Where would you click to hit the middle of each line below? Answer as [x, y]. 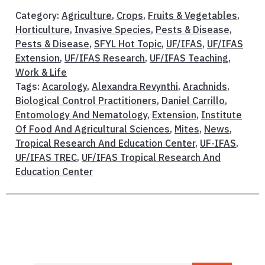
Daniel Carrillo [193, 101]
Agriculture [87, 16]
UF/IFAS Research [105, 58]
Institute [222, 115]
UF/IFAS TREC [46, 158]
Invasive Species [113, 30]
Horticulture [43, 30]
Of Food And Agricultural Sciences [93, 129]
